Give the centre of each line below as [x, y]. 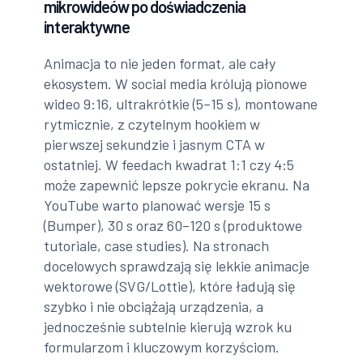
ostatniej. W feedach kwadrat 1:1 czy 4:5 [169, 164]
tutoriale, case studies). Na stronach [157, 245]
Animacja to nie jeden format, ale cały [160, 63]
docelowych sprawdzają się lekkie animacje [177, 265]
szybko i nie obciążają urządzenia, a [154, 306]
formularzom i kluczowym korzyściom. [162, 346]
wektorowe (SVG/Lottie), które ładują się [170, 286]
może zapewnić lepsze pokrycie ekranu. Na [177, 184]
